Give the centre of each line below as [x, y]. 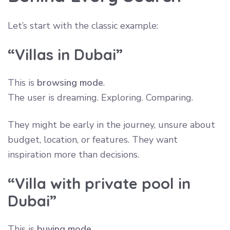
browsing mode [70, 82]
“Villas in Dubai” [65, 54]
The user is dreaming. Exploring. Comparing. [100, 97]
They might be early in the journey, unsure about [111, 124]
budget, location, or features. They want [93, 139]
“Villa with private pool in [99, 183]
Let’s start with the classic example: [83, 25]
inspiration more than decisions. [73, 154]
